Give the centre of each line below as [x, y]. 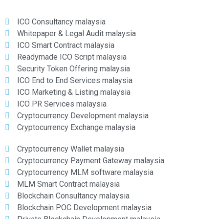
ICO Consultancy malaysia [61, 22]
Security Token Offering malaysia [74, 69]
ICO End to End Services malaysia [75, 81]
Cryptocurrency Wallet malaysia [71, 149]
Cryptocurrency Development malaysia [83, 116]
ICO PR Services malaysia [62, 104]
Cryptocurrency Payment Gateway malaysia [91, 161]
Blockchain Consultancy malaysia [73, 196]
